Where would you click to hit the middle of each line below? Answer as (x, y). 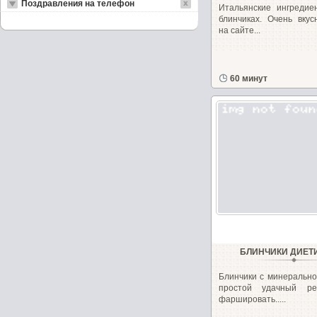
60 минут (248, 79)
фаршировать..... (252, 299)
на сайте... (239, 30)
